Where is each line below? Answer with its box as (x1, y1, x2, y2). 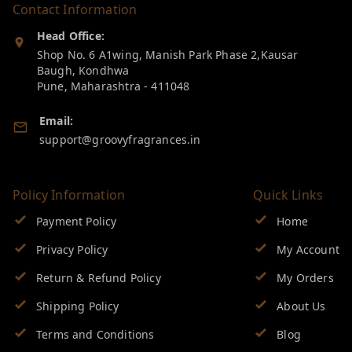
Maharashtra (70, 78, 141, 93)
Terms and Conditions (36, 326, 155, 342)
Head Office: (36, 27, 105, 43)
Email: (39, 112, 74, 128)
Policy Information (13, 185, 126, 203)
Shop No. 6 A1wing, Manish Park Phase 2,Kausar (36, 46, 299, 62)
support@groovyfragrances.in (39, 131, 201, 147)
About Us (277, 298, 326, 313)
